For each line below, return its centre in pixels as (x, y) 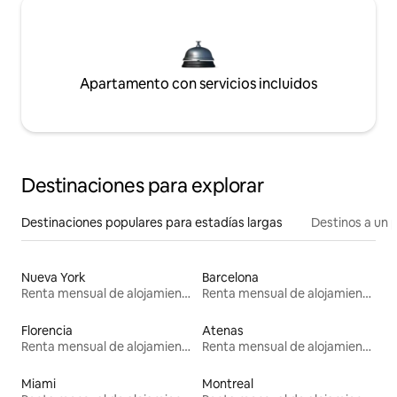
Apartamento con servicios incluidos (198, 83)
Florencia (47, 330)
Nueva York (54, 277)
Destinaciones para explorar (143, 185)
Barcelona (230, 277)
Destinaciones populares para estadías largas (152, 222)
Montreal (228, 383)
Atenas (223, 330)
